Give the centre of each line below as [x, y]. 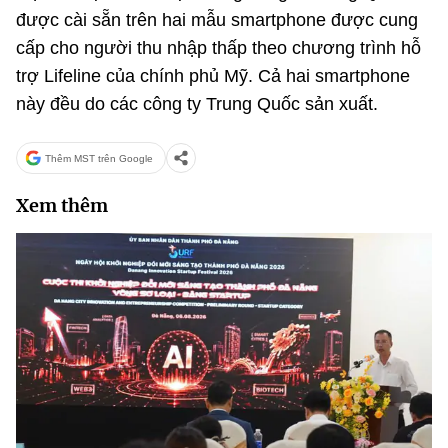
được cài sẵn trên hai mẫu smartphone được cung [217, 20]
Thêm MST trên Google [99, 158]
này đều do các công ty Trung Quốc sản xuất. [197, 104]
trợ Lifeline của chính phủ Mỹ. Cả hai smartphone [213, 76]
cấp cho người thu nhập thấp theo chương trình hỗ [218, 48]
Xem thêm [62, 205]
